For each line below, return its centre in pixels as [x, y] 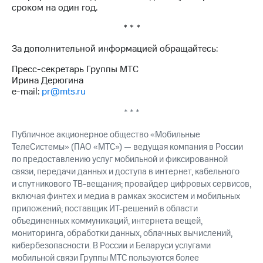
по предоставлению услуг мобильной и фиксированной [120, 160]
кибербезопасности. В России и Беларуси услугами [111, 246]
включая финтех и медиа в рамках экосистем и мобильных [126, 197]
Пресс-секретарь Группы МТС [75, 70]
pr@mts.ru [64, 92]
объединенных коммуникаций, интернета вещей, [107, 221]
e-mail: [27, 92]
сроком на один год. [55, 8]
